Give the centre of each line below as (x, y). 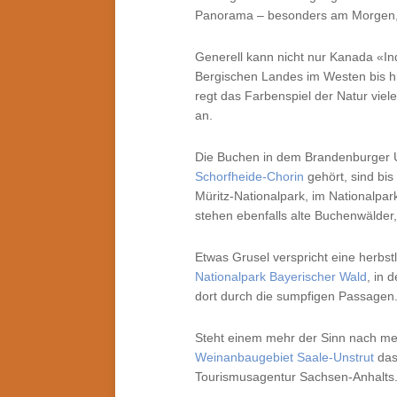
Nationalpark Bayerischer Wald (281, 276)
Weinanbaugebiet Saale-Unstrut (284, 357)
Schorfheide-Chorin (249, 176)
